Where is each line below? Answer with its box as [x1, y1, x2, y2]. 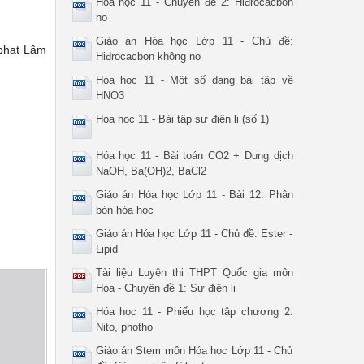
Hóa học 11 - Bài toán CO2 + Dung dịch [95, 149, 293, 162]
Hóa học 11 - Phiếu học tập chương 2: [95, 305, 293, 318]
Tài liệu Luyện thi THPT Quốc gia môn [95, 266, 293, 279]
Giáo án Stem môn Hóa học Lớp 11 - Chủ [95, 344, 293, 357]
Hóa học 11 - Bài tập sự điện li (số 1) [95, 113, 269, 125]
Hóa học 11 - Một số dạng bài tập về [95, 74, 293, 86]
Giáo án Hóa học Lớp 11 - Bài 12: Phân [95, 188, 293, 201]
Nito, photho [95, 321, 153, 333]
